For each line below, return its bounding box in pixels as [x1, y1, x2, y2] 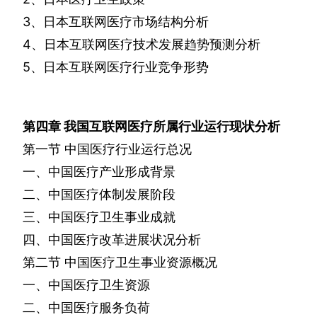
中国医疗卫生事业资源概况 [64, 255, 217, 270]
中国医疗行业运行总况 [64, 142, 192, 157]
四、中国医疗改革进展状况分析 [23, 232, 201, 248]
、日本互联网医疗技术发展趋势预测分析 [31, 37, 260, 52]
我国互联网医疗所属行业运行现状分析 [64, 119, 280, 134]
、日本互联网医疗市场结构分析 [30, 14, 209, 30]
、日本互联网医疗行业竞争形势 [30, 59, 209, 75]
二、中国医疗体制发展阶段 [23, 187, 175, 202]
